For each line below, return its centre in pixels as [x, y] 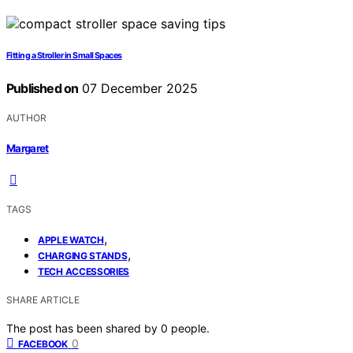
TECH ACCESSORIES [84, 271]
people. [190, 328]
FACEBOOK [43, 344]
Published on [43, 89]
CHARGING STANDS [83, 255]
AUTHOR [26, 118]
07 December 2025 [138, 89]
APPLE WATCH [71, 240]
